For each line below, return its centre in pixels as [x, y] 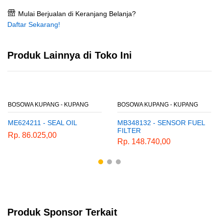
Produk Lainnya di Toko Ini [70, 55]
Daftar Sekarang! [34, 25]
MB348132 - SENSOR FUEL [161, 123]
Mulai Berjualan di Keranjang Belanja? [76, 14]
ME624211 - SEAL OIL [43, 123]
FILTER [129, 131]
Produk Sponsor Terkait [62, 212]
